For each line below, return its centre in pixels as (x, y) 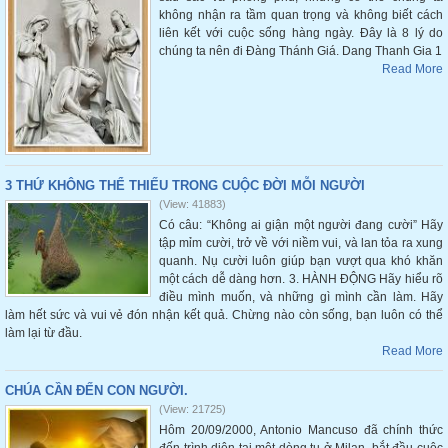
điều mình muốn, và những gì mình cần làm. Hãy (301, 297)
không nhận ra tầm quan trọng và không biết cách (301, 15)
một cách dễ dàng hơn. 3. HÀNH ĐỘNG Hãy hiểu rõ (301, 279)
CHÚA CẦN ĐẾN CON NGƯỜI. (96, 390)
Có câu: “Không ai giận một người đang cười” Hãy (301, 225)
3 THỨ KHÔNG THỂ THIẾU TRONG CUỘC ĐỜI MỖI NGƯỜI (185, 185)
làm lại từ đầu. (43, 333)
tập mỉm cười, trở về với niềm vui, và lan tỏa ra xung (301, 243)
